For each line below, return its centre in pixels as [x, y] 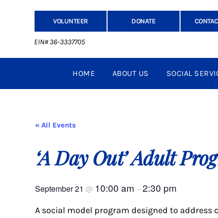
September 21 [60, 188]
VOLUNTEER [71, 21]
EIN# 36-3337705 [59, 42]
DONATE [144, 21]
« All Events [55, 125]
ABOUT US [130, 73]
